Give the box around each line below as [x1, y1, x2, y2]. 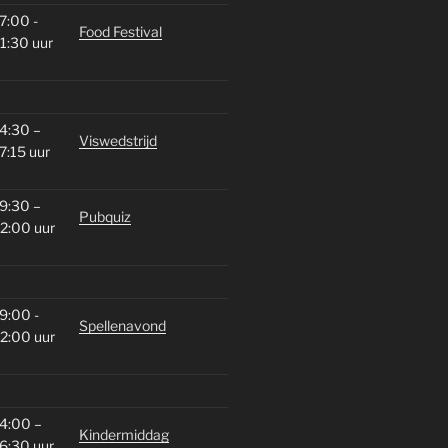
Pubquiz [78, 207, 131, 225]
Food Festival [78, 22, 162, 40]
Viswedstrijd [78, 131, 157, 149]
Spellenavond [78, 316, 166, 334]
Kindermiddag [78, 425, 169, 443]
